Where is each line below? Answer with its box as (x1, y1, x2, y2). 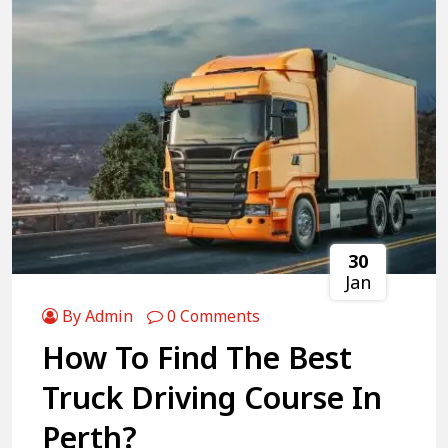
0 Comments (163, 304, 260, 327)
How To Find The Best (42, 336, 352, 378)
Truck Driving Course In (42, 376, 382, 418)
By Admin (58, 304, 133, 327)
